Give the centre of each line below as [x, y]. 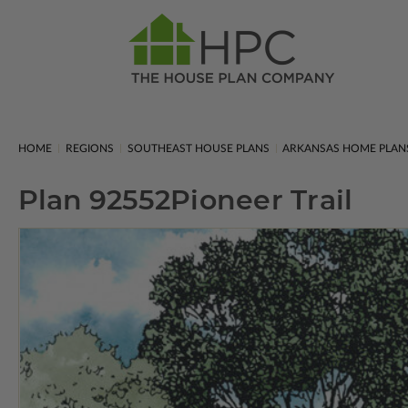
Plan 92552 [94, 200]
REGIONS [89, 148]
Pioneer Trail [262, 200]
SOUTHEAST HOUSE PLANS [198, 148]
